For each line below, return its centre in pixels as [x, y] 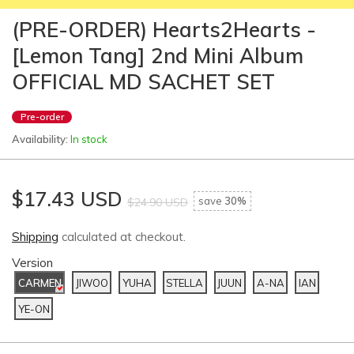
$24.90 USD [158, 203]
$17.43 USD [67, 199]
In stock [89, 139]
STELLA [185, 282]
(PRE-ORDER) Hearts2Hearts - [164, 30]
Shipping [35, 237]
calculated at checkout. [122, 237]
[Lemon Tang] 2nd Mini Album [158, 56]
